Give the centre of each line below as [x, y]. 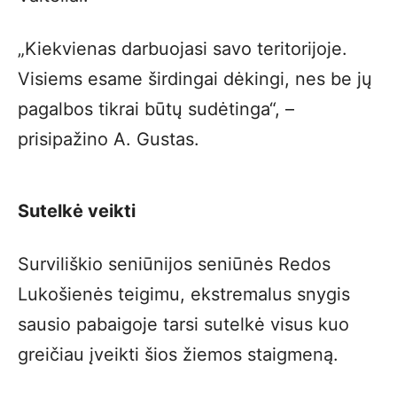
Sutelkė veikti [77, 211]
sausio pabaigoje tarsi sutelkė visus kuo [183, 324]
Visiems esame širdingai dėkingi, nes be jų [195, 79]
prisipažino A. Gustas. [109, 139]
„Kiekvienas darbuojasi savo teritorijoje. [183, 49]
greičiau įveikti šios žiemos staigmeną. [178, 354]
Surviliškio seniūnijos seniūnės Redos [174, 264]
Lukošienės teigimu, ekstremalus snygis [184, 294]
